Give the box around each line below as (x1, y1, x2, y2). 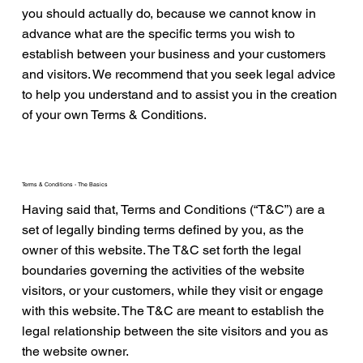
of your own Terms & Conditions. (22, 106, 207, 122)
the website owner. (22, 344, 133, 360)
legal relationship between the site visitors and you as (22, 323, 329, 340)
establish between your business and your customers (22, 45, 327, 62)
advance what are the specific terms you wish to (22, 25, 296, 41)
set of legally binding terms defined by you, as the (22, 222, 305, 238)
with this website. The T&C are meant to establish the (22, 303, 325, 319)
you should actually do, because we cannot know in (22, 5, 317, 21)
